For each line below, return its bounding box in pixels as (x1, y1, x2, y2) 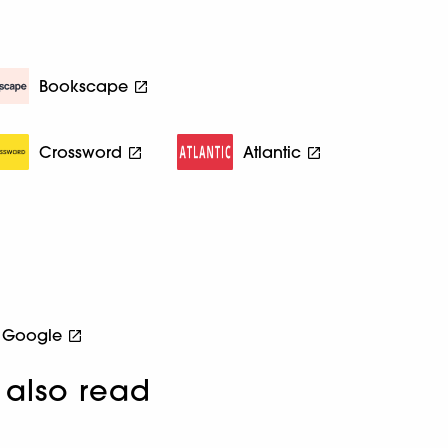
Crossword (39, 141, 123, 162)
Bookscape (39, 75, 129, 96)
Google (2, 324, 63, 345)
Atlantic (243, 141, 302, 162)
